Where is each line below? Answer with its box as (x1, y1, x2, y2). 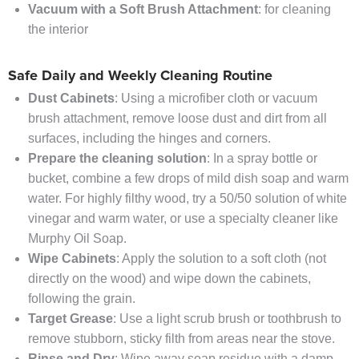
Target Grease (28, 312, 113, 326)
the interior (28, 22, 88, 37)
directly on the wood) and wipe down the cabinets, (28, 272, 311, 286)
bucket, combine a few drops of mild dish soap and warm (28, 171, 349, 186)
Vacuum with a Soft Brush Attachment (28, 2, 258, 17)
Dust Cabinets (28, 91, 115, 106)
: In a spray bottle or (207, 151, 317, 166)
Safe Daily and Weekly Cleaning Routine (8, 69, 272, 84)
